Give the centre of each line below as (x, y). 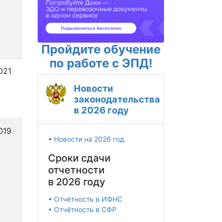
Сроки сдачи (79, 158)
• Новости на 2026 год (86, 139)
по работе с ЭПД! (101, 63)
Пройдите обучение (101, 50)
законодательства (117, 99)
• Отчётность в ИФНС (85, 199)
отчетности (76, 170)
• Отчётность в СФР (82, 210)
